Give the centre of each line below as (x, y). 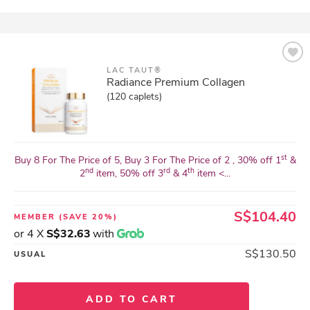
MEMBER (36, 217)
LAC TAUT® (134, 70)
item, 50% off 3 (128, 173)
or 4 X (30, 234)
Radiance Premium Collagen (176, 82)
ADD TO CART (131, 299)
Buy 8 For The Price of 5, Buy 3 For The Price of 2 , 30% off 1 (147, 160)
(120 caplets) (134, 97)
